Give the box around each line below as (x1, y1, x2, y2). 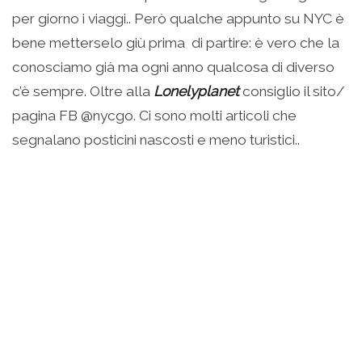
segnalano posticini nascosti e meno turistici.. (12, 131, 300, 148)
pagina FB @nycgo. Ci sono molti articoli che (12, 107, 297, 124)
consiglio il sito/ (239, 82, 345, 99)
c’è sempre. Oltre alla (12, 82, 154, 99)
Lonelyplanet (154, 82, 239, 99)
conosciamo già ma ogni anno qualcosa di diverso (12, 58, 335, 75)
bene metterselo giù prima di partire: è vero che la (12, 34, 339, 51)
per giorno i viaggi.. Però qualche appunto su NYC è (12, 10, 344, 27)
